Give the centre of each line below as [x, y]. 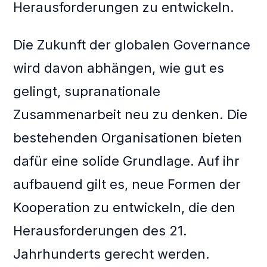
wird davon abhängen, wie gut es [119, 68]
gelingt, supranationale [87, 91]
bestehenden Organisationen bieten [128, 138]
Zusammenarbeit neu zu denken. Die [131, 115]
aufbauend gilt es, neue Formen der [127, 184]
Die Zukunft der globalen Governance [132, 45]
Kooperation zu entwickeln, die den [125, 208]
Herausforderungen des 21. [100, 231]
